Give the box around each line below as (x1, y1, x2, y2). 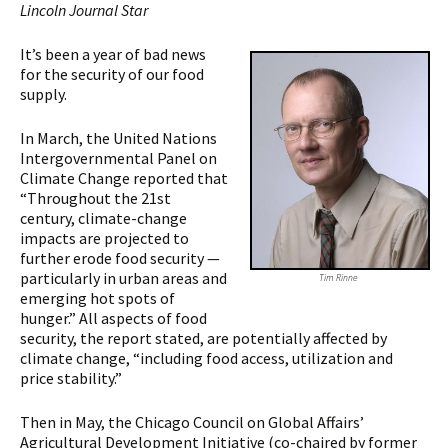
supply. (20, 84, 67, 104)
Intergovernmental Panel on (20, 148, 217, 168)
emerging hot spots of (20, 288, 175, 308)
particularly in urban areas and (20, 268, 227, 288)
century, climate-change (20, 208, 187, 228)
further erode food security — (20, 248, 220, 268)
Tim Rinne (318, 272, 358, 285)
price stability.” (20, 368, 122, 388)
